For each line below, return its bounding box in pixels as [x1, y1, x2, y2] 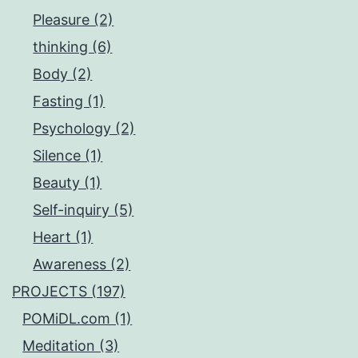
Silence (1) [33, 146, 103, 164]
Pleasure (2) [33, 10, 114, 28]
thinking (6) [33, 38, 113, 55]
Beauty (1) [33, 173, 102, 191]
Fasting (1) [33, 92, 105, 109]
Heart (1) [33, 228, 93, 245]
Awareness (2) [33, 255, 131, 272]
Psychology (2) [33, 119, 136, 137]
